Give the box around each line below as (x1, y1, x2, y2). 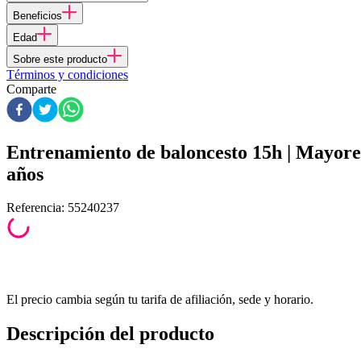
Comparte (6, 81, 56, 96)
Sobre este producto (13, 52, 107, 65)
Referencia (6, 201, 61, 215)
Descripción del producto (6, 323, 214, 345)
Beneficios (13, 9, 62, 22)
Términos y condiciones (6, 67, 128, 81)
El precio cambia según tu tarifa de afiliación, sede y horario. (6, 293, 313, 307)
